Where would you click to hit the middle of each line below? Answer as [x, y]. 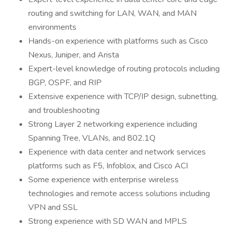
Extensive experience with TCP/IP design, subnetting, [123, 97]
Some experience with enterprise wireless [103, 180]
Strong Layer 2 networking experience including [113, 124]
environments [52, 27]
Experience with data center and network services [117, 152]
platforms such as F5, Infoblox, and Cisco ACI [108, 166]
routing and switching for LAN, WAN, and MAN [112, 13]
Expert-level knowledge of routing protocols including [124, 69]
